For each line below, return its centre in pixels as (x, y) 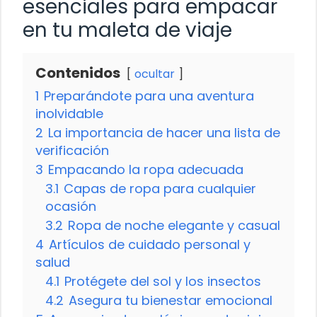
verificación (72, 150)
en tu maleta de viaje (127, 30)
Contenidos (78, 73)
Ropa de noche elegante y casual (174, 225)
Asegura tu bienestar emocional (171, 300)
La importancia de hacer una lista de (164, 132)
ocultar (155, 74)
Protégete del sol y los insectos (163, 281)
